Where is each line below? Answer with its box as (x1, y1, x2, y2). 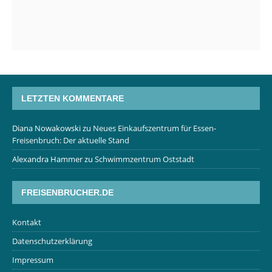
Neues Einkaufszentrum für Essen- (93, 123, 216, 134)
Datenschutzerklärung (12, 236, 92, 247)
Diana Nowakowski (12, 123, 81, 134)
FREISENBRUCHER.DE (21, 188, 114, 198)
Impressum (12, 254, 53, 266)
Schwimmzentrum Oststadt (95, 154, 194, 165)
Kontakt (12, 217, 41, 228)
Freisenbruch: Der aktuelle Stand (12, 135, 129, 146)
